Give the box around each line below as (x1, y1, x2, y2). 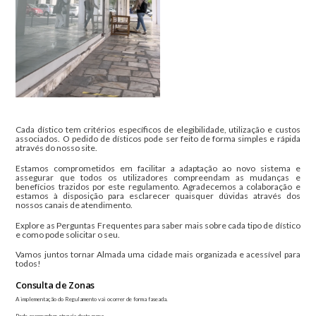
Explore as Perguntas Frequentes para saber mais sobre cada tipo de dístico (16, 219, 300, 231)
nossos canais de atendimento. (16, 200, 133, 211)
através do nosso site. (16, 142, 98, 154)
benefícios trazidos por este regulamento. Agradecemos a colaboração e (16, 181, 300, 193)
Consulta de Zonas (16, 278, 95, 291)
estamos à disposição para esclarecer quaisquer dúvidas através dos (16, 190, 300, 202)
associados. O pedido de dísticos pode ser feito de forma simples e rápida (16, 133, 300, 145)
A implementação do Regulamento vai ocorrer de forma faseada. (16, 296, 169, 303)
